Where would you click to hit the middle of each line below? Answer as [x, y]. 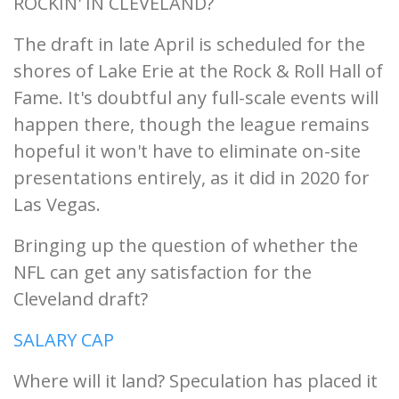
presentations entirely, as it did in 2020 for [191, 178]
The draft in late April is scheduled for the [189, 44]
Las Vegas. [57, 204]
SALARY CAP [64, 340]
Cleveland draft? [81, 299]
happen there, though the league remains [191, 124]
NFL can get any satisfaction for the [163, 272]
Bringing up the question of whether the [186, 245]
